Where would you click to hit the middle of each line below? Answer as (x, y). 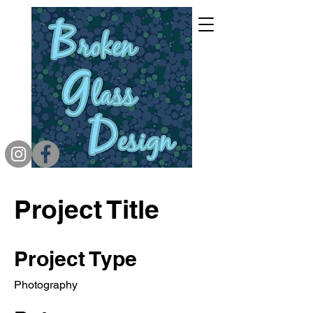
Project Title (87, 209)
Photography (46, 285)
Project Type (75, 259)
